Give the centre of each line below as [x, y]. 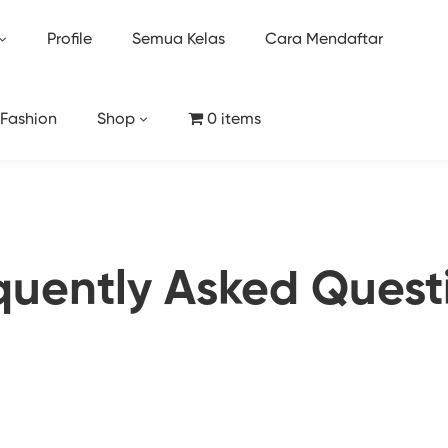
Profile [69, 40]
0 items [233, 120]
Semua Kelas [178, 40]
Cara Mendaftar [323, 40]
